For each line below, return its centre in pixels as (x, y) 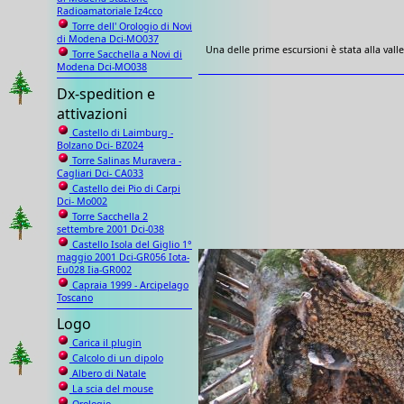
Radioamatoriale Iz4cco (110, 10)
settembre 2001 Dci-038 (110, 229)
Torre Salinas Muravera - (125, 160)
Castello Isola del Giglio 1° (131, 244)
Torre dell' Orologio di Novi (131, 26)
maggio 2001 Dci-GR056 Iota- (123, 257)
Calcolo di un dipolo (116, 358)
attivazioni (92, 113)
